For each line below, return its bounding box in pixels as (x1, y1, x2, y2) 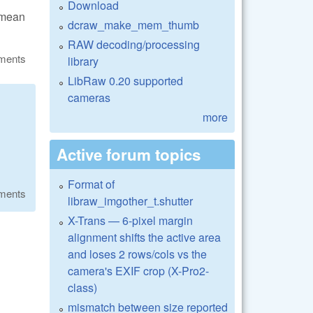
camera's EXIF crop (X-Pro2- (68, 262, 209, 279)
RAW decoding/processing (68, 36, 200, 52)
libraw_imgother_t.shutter (68, 192, 193, 209)
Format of (68, 175, 115, 192)
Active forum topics (57, 143, 201, 166)
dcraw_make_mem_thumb (68, 16, 199, 33)
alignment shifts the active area (68, 228, 221, 245)
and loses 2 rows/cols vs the (68, 245, 207, 262)
